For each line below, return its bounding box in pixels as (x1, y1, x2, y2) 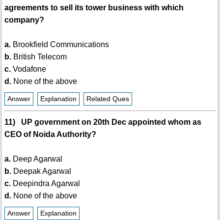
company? (4, 16, 44, 25)
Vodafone (10, 65, 46, 74)
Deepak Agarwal (11, 167, 71, 176)
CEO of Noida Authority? (4, 130, 96, 139)
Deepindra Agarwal (10, 179, 80, 188)
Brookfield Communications (10, 40, 109, 49)
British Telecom (11, 53, 67, 61)
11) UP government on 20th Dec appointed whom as (4, 118, 201, 127)
